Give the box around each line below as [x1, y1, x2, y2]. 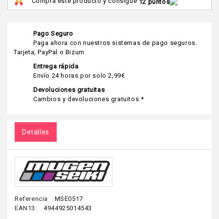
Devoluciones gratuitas [33, 86, 105, 93]
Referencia [15, 195, 48, 203]
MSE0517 [54, 195, 83, 203]
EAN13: [15, 204, 37, 212]
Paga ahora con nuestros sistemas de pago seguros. [33, 39, 197, 46]
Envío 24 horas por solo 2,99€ [33, 71, 125, 79]
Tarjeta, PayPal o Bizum [14, 48, 85, 56]
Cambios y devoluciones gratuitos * [33, 95, 144, 103]
